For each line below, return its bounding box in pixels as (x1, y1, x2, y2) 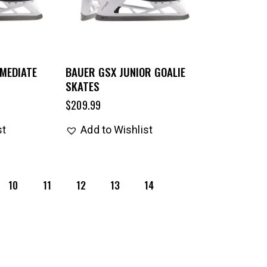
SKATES (66, 77, 100, 94)
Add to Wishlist (80, 123, 153, 136)
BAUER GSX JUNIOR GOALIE (66, 63, 186, 80)
